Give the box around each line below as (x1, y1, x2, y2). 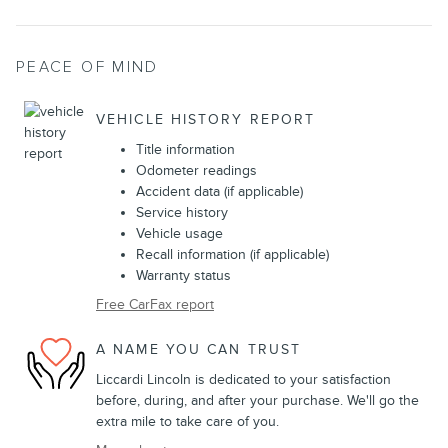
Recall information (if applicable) (136, 245, 329, 263)
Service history (136, 203, 228, 221)
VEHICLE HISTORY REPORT (96, 111, 316, 129)
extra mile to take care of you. (96, 412, 279, 430)
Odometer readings (136, 161, 257, 179)
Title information (136, 140, 235, 158)
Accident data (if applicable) (136, 182, 303, 200)
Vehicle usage (136, 224, 223, 242)
